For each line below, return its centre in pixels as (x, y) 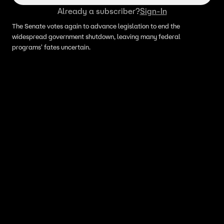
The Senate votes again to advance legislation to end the (96, 26)
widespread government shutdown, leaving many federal (96, 37)
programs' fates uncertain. (51, 47)
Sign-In (153, 11)
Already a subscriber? (98, 11)
